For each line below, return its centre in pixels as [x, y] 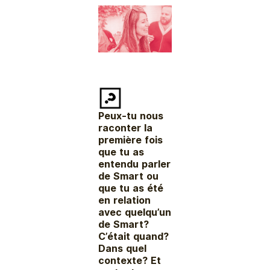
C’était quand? [134, 236]
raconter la [126, 128]
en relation [125, 200]
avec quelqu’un [135, 212]
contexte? [125, 260]
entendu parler [135, 164]
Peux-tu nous [131, 116]
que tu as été [131, 188]
